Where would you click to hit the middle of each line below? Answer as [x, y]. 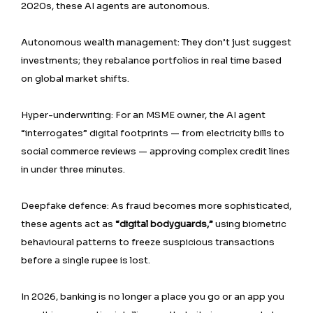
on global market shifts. [75, 79]
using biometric [250, 224]
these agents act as [68, 224]
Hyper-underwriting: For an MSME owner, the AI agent [143, 115]
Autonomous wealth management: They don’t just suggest [156, 42]
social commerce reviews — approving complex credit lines [155, 151]
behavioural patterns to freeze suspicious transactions [148, 242]
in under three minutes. [73, 169]
